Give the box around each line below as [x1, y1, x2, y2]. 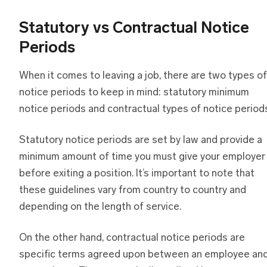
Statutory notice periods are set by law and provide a [19, 135, 262, 146]
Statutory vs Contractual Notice [19, 21, 249, 38]
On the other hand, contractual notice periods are [19, 233, 245, 244]
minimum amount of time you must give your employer [19, 152, 265, 163]
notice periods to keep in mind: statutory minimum [19, 88, 249, 98]
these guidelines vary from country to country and [19, 185, 246, 196]
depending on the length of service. [19, 202, 181, 213]
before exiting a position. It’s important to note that [19, 169, 254, 179]
